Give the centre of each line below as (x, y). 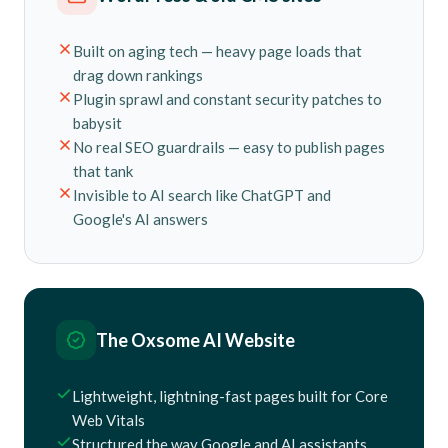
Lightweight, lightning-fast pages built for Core (230, 396)
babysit (97, 123)
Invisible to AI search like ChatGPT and (202, 195)
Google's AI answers (140, 219)
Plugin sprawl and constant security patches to (227, 99)
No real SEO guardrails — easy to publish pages (229, 147)
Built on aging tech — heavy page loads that (217, 51)
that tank (103, 171)
